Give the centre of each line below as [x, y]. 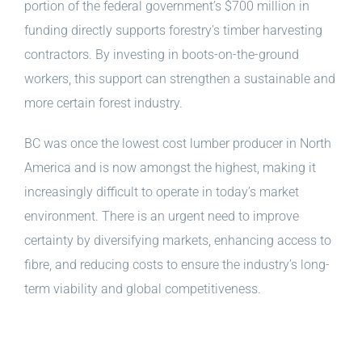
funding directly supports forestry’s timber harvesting [173, 31]
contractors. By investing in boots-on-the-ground [162, 55]
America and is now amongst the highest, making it [170, 168]
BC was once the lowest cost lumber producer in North [178, 144]
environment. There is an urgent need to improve [162, 217]
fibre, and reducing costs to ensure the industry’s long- [177, 265]
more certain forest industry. [103, 103]
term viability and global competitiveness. [143, 289]
